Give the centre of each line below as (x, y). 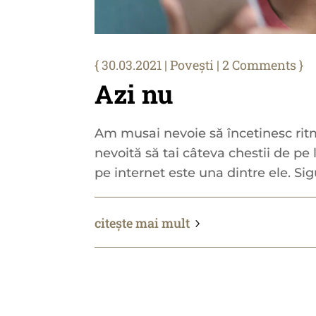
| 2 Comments (255, 65)
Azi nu (134, 93)
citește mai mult (142, 223)
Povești (192, 65)
